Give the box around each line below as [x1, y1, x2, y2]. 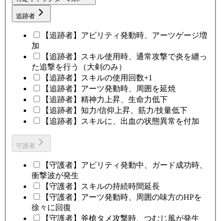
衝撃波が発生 [32, 171, 79, 180]
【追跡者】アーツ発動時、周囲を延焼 [41, 84, 176, 93]
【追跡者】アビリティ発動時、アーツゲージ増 [41, 31, 207, 40]
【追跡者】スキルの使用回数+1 [41, 74, 152, 82]
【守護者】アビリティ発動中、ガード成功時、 [41, 161, 207, 170]
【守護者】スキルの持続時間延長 [41, 182, 160, 191]
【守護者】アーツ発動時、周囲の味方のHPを [41, 193, 202, 202]
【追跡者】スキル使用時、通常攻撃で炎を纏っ [41, 52, 207, 61]
